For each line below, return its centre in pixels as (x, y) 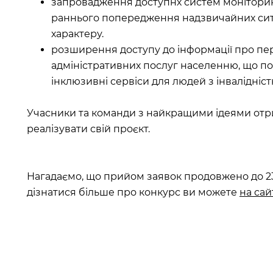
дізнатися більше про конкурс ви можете (133, 192)
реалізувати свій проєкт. (88, 129)
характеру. (77, 34)
